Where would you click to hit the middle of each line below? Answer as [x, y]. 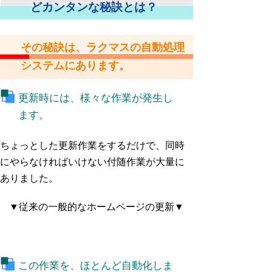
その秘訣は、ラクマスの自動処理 [103, 48]
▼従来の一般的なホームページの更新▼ [97, 207]
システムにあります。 [75, 66]
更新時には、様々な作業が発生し [96, 98]
